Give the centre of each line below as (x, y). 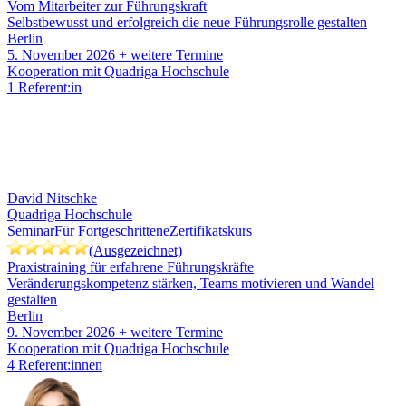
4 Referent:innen (55, 365)
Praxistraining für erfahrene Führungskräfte (130, 267)
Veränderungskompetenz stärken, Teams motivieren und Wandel (191, 284)
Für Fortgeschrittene (112, 231)
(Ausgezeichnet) (135, 251)
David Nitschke (52, 198)
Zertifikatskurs (211, 231)
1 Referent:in (44, 88)
